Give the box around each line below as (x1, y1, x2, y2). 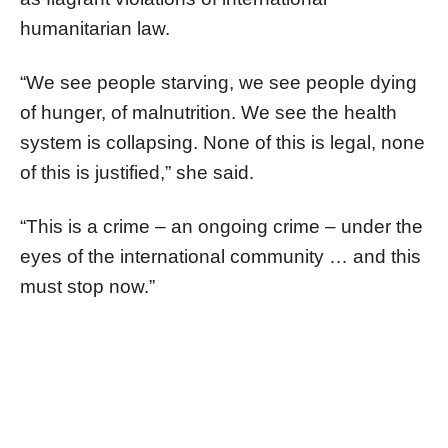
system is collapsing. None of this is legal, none (20, 131, 425, 153)
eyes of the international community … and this (20, 245, 421, 267)
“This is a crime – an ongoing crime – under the (20, 215, 423, 237)
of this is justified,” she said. (20, 161, 254, 183)
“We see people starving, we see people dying (20, 71, 417, 93)
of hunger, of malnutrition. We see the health (20, 101, 397, 123)
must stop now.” (20, 275, 155, 297)
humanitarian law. (20, 17, 170, 39)
